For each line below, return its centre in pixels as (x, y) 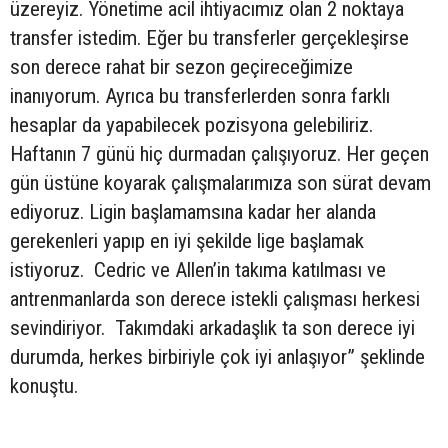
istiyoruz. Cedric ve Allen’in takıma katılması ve (198, 269)
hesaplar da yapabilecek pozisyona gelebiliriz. (191, 124)
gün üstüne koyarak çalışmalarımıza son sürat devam (220, 182)
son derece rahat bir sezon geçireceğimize (181, 66)
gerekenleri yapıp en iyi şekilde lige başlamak (187, 240)
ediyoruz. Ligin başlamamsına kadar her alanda (193, 211)
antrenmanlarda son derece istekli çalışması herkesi (215, 298)
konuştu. (44, 385)
